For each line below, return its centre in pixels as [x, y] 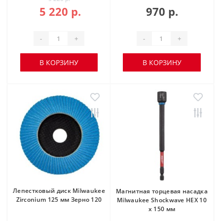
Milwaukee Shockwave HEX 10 [162, 200]
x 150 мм [162, 209]
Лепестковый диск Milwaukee [59, 191]
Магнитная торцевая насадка [162, 191]
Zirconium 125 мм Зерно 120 [59, 200]
